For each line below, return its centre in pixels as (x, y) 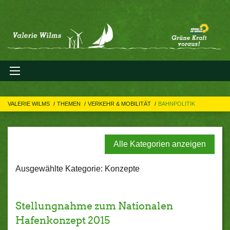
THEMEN (70, 104)
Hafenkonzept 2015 (63, 220)
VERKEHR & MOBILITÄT (120, 104)
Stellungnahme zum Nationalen (94, 206)
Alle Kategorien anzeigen (160, 144)
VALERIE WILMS (30, 104)
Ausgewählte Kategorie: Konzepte (78, 169)
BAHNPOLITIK (177, 104)
